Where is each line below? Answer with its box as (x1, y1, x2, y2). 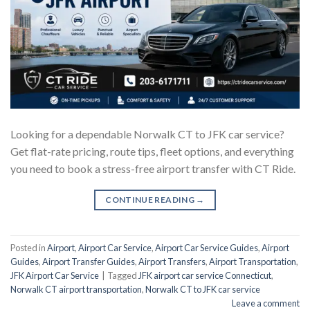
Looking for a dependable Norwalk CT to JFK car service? (10, 127, 284, 141)
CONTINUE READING (105, 194, 197, 206)
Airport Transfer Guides (42, 255, 135, 267)
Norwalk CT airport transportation (10, 283, 142, 295)
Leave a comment (232, 297, 300, 309)
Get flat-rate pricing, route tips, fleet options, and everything (10, 145, 294, 158)
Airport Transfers (138, 255, 206, 267)
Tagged (107, 269, 138, 281)
